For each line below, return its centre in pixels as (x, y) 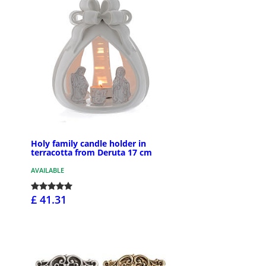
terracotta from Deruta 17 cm (91, 152)
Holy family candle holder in (88, 143)
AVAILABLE (47, 170)
